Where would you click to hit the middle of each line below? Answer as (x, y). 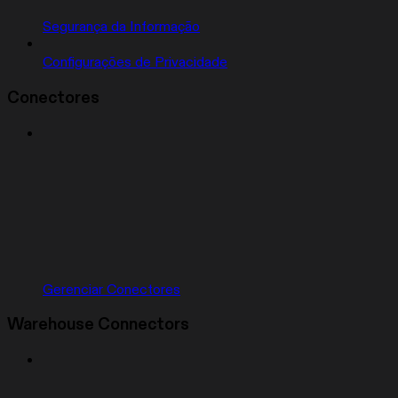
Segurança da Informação (121, 27)
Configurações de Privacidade (135, 63)
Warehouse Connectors (98, 325)
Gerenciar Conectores (111, 289)
